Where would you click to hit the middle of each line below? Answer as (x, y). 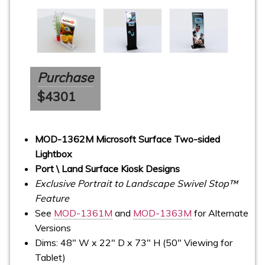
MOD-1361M (83, 213)
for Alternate (220, 213)
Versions (53, 227)
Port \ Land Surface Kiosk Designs (108, 168)
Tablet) (51, 257)
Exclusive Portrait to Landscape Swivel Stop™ (137, 183)
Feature (52, 198)
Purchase (66, 77)
